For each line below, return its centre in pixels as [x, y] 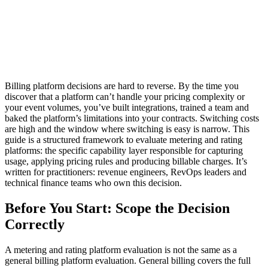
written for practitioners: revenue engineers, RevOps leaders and [126, 172]
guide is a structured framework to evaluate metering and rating [124, 140]
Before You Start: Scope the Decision [117, 208]
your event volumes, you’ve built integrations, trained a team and [127, 108]
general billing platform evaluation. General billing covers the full [128, 261]
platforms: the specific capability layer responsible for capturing [124, 151]
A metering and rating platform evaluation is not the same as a [121, 250]
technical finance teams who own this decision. [93, 183]
